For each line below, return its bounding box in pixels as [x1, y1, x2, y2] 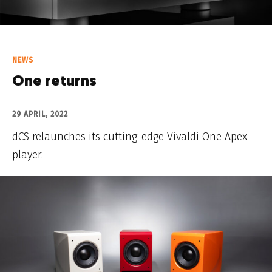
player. [12, 148, 43, 162]
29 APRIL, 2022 [12, 110, 68, 119]
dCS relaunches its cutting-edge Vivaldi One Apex [12, 130, 247, 144]
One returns [12, 75, 97, 90]
